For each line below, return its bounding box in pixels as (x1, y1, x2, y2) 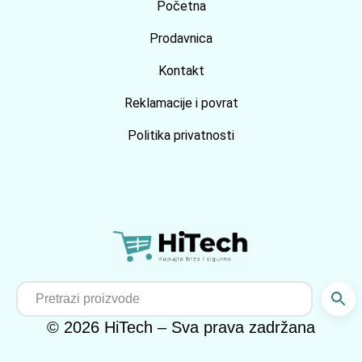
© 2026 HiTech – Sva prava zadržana (47, 318, 315, 336)
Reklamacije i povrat (124, 95, 238, 111)
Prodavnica (149, 31, 213, 46)
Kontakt (158, 63, 204, 78)
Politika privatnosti (128, 128, 234, 143)
